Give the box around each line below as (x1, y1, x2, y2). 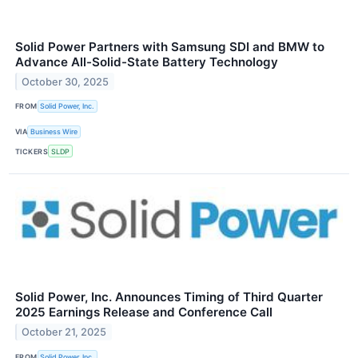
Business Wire (30, 127, 78, 137)
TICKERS (15, 146, 49, 156)
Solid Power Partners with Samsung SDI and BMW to (15, 38, 324, 54)
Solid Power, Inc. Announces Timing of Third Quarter (15, 289, 323, 305)
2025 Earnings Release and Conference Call (15, 304, 272, 320)
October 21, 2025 (22, 326, 107, 339)
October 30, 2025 (22, 75, 109, 88)
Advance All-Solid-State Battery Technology (15, 54, 278, 70)
